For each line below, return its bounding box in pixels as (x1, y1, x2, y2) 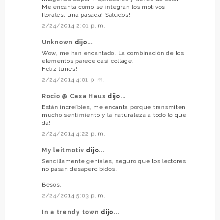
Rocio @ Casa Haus (42, 92, 108, 100)
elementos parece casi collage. (42, 57, 134, 64)
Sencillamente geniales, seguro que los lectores (42, 157, 186, 165)
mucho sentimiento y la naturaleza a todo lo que (42, 111, 187, 118)
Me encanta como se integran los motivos (42, 3, 165, 10)
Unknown (42, 38, 75, 46)
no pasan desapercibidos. (42, 165, 117, 172)
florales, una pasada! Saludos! (42, 11, 131, 18)
